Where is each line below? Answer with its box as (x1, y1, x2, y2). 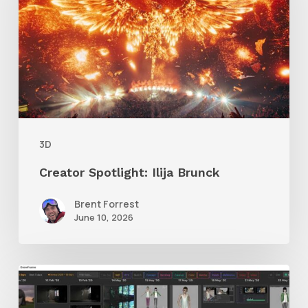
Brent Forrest (74, 197, 139, 211)
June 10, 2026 (74, 211, 133, 224)
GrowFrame (17, 267, 87, 284)
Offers (17, 289, 56, 307)
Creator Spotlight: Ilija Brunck (38, 165, 220, 180)
